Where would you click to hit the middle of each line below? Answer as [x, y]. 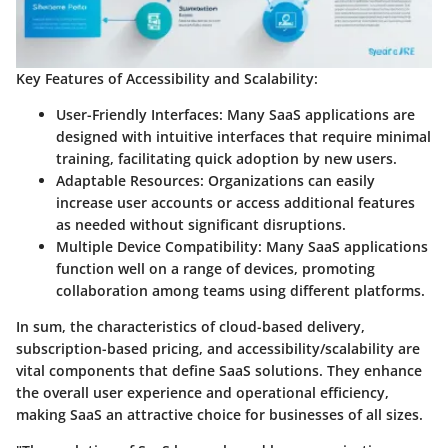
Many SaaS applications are [319, 115]
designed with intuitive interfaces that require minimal [243, 137]
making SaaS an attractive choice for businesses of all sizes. [219, 415]
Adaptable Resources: [130, 181]
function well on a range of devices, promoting [215, 269]
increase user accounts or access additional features [235, 203]
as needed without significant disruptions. [201, 225]
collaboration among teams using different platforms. [240, 291]
